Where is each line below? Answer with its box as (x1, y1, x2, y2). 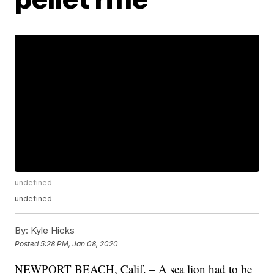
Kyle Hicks (28, 224, 75, 237)
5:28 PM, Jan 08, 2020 (40, 239, 119, 248)
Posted (15, 239, 41, 248)
